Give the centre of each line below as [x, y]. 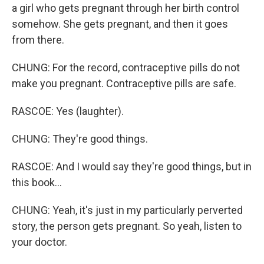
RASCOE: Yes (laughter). [68, 111]
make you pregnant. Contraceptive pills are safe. [124, 84]
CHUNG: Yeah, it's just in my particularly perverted [127, 210]
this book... [37, 183]
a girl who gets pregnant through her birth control [126, 8]
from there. [38, 40]
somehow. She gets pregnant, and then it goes [120, 24]
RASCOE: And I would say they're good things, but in [132, 167]
